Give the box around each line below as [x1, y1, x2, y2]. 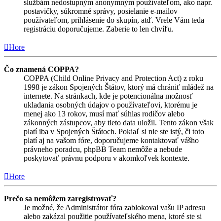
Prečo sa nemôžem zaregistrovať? [4, 194, 116, 203]
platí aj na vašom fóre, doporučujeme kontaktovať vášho [24, 136, 199, 145]
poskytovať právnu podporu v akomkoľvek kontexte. [24, 154, 189, 163]
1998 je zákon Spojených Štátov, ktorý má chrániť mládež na [24, 83, 214, 92]
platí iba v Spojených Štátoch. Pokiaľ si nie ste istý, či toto [24, 127, 204, 136]
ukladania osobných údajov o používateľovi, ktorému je [24, 101, 197, 110]
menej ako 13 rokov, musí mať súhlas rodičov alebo [24, 110, 184, 118]
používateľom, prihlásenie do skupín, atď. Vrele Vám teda [24, 16, 204, 25]
